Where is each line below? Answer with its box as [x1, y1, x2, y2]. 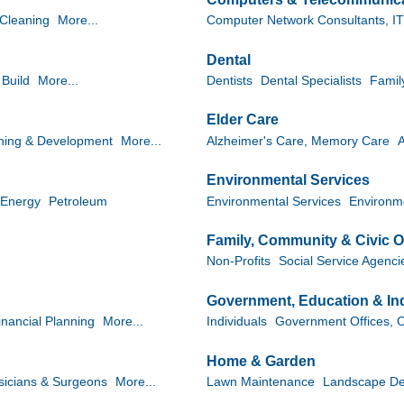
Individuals [207, 315, 267, 329]
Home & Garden [207, 353, 316, 369]
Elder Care [207, 112, 279, 128]
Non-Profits [207, 254, 271, 269]
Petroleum [49, 194, 107, 208]
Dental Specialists [261, 73, 362, 87]
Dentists [207, 73, 252, 87]
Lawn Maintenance [207, 374, 315, 389]
